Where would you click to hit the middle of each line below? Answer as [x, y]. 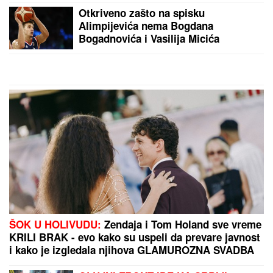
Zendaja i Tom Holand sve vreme [181, 225]
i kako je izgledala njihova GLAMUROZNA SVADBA [132, 250]
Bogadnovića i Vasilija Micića [149, 39]
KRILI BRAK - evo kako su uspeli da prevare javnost [135, 237]
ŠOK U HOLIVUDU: [55, 225]
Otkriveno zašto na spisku [142, 13]
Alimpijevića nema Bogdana [146, 26]
